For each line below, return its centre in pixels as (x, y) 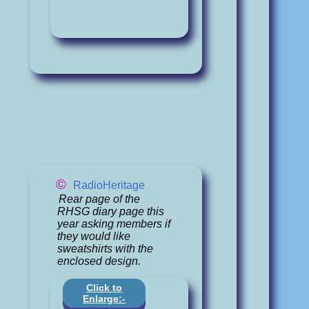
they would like (94, 236)
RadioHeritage (109, 186)
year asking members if (114, 223)
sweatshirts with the (106, 248)
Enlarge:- (104, 299)
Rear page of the (99, 199)
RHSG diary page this (111, 211)
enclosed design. (99, 261)
